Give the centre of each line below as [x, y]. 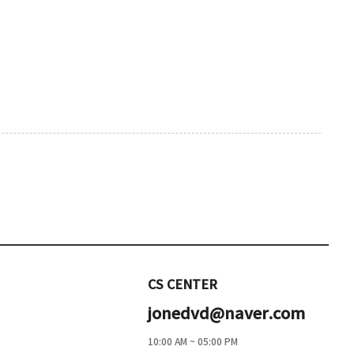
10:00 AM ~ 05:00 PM [193, 342]
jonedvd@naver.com [226, 314]
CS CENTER [183, 285]
